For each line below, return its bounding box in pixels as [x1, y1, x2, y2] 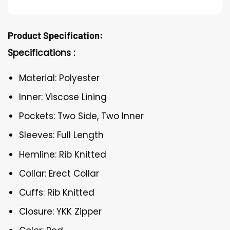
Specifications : [8, 46, 75, 59]
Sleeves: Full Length [19, 129, 104, 142]
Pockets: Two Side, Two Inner [19, 110, 144, 123]
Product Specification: [8, 29, 103, 41]
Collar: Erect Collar [19, 167, 100, 180]
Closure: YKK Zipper [19, 205, 102, 218]
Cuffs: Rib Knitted [19, 186, 95, 199]
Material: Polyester [19, 71, 100, 84]
